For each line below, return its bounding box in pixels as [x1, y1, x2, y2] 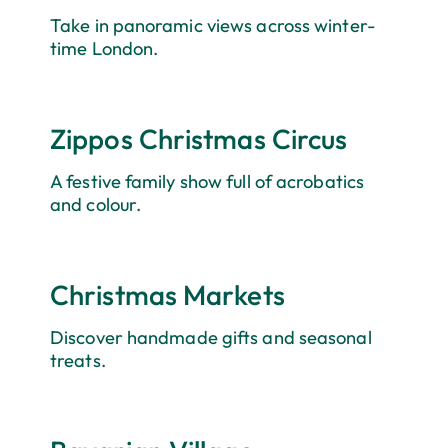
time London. [50, 37, 159, 61]
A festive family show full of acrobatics [50, 170, 365, 194]
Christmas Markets [50, 277, 285, 313]
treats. [50, 349, 106, 373]
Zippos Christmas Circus [50, 121, 348, 157]
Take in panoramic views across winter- [50, 14, 375, 38]
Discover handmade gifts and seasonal [50, 326, 372, 350]
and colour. [50, 193, 142, 217]
